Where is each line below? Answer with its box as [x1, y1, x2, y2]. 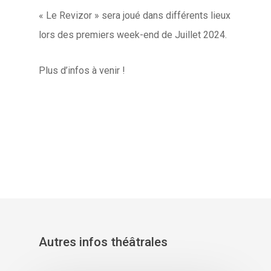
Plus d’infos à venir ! [39, 65, 126, 76]
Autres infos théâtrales [39, 235, 168, 249]
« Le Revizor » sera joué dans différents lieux [39, 10, 231, 21]
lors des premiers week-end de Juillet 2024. [39, 29, 227, 41]
